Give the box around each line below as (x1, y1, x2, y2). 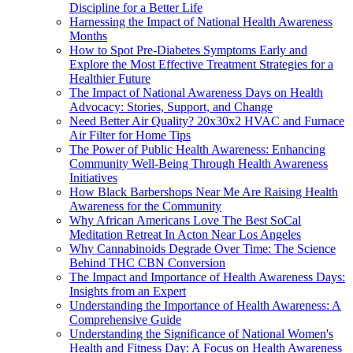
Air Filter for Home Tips (69, 128, 191, 142)
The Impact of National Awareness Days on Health (69, 85, 323, 99)
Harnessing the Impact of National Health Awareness (69, 14, 333, 28)
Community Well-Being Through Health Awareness (69, 156, 328, 170)
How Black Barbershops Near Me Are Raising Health (69, 184, 338, 199)
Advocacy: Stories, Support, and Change (69, 99, 273, 113)
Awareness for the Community (69, 199, 221, 213)
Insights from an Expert (69, 284, 186, 298)
